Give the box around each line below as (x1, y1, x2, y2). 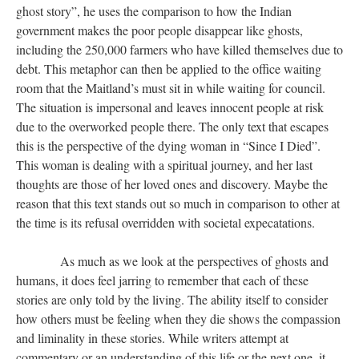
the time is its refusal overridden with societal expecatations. (16, 214, 315, 231)
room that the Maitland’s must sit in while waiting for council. (16, 79, 325, 96)
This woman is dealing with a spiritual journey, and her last (16, 156, 313, 173)
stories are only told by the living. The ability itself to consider (16, 291, 328, 308)
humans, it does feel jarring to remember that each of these (16, 272, 309, 288)
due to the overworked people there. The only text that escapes (16, 118, 329, 135)
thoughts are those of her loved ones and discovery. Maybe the (16, 175, 328, 192)
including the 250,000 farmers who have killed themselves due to (16, 41, 343, 58)
